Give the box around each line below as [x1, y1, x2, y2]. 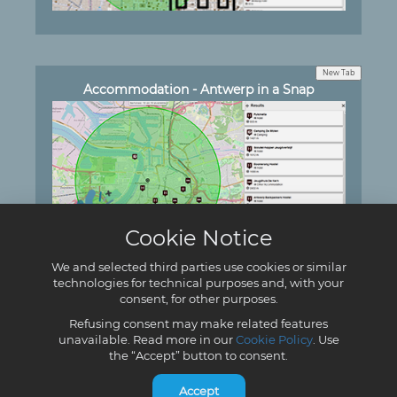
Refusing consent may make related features [69, 316, 328, 331]
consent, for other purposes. [119, 292, 278, 306]
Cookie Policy [235, 332, 313, 346]
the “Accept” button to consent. [109, 348, 288, 362]
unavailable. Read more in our [58, 332, 236, 346]
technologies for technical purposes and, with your [53, 276, 344, 290]
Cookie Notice [124, 225, 273, 251]
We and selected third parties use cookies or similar [51, 260, 346, 274]
